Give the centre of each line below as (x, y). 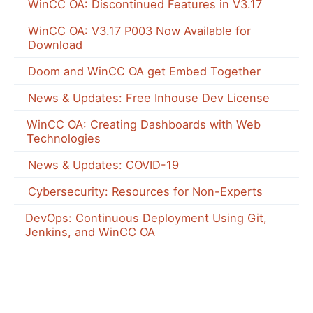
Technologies (64, 138)
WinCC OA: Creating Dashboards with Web (144, 124)
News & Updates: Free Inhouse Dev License (149, 97)
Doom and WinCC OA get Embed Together (144, 71)
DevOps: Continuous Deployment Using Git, (146, 218)
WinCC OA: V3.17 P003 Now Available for (139, 30)
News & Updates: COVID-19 (103, 165)
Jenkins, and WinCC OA (90, 232)
